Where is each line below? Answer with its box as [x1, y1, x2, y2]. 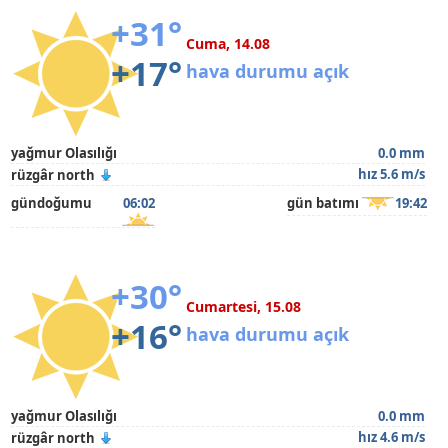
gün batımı [286, 194, 359, 212]
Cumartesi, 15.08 [186, 297, 302, 316]
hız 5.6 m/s [357, 165, 425, 183]
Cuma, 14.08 [186, 34, 271, 53]
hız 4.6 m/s [357, 428, 425, 446]
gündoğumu [11, 194, 93, 212]
